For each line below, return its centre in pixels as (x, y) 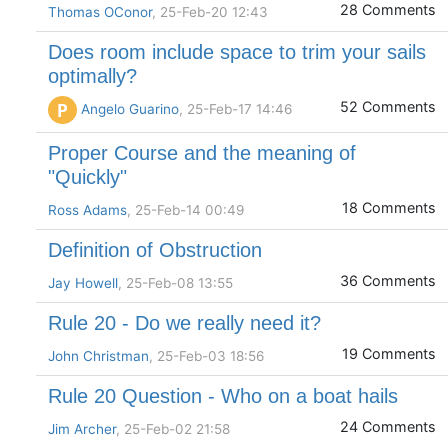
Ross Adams (87, 210)
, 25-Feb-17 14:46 (235, 109)
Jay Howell (83, 283)
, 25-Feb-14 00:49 (185, 210)
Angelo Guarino (130, 109)
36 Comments (388, 281)
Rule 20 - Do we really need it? (184, 323)
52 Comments (388, 106)
